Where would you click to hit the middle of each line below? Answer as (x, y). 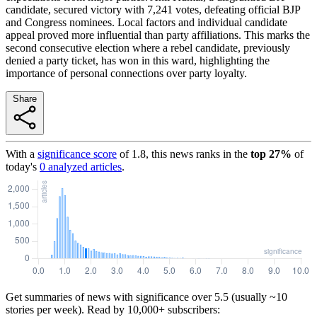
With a (20, 154)
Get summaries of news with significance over (109, 296)
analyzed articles (83, 166)
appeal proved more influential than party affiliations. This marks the (158, 35)
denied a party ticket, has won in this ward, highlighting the (138, 60)
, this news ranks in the (197, 154)
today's (21, 166)
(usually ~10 (258, 296)
